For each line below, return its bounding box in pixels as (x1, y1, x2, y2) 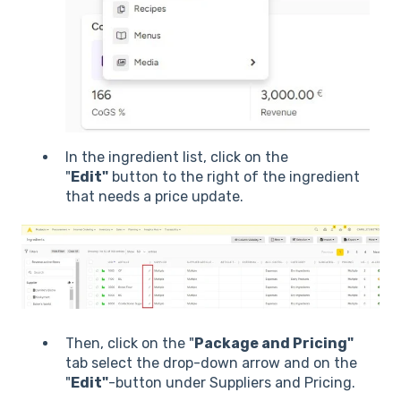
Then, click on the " (65, 335, 194, 353)
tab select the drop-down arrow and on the (65, 354, 357, 372)
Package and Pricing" (194, 335, 354, 353)
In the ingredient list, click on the (65, 149, 288, 166)
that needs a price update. (65, 188, 243, 206)
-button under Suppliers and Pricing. (108, 374, 359, 392)
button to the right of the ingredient (108, 168, 360, 186)
